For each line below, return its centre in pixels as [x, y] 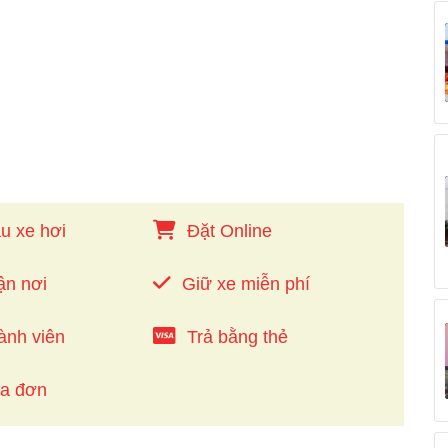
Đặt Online [229, 231]
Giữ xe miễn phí [245, 284]
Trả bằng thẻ [237, 337]
